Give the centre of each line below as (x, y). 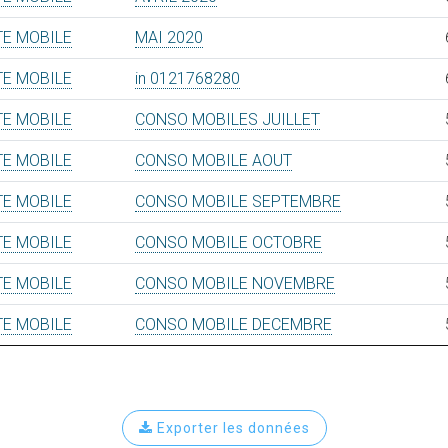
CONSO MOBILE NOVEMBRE (235, 283)
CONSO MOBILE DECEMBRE (233, 324)
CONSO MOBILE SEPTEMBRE (238, 201)
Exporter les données (231, 428)
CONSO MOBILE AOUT (213, 160)
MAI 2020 (169, 37)
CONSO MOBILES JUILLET (227, 119)
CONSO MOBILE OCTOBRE (228, 242)
